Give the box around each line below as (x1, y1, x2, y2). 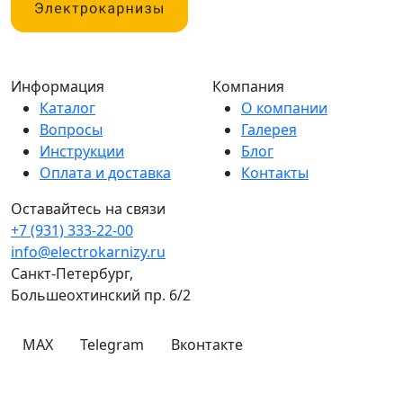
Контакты (241, 162, 309, 183)
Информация (11, 76, 104, 96)
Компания (212, 76, 284, 96)
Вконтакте (171, 334, 243, 354)
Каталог (40, 97, 95, 118)
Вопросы (40, 119, 103, 139)
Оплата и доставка (40, 162, 171, 183)
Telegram (80, 334, 144, 354)
